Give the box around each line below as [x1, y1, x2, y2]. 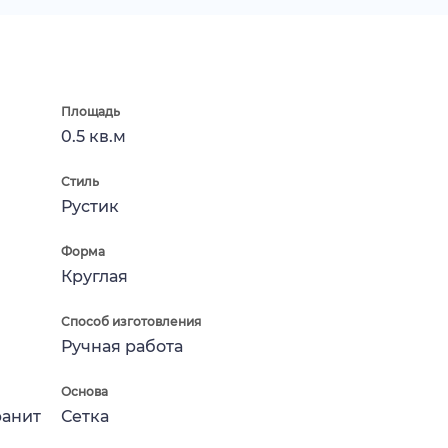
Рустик [61, 196, 119, 216]
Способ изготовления [61, 313, 201, 329]
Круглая [61, 266, 128, 286]
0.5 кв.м [61, 126, 126, 146]
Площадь [61, 103, 120, 119]
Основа [61, 383, 108, 399]
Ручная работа [61, 336, 183, 356]
